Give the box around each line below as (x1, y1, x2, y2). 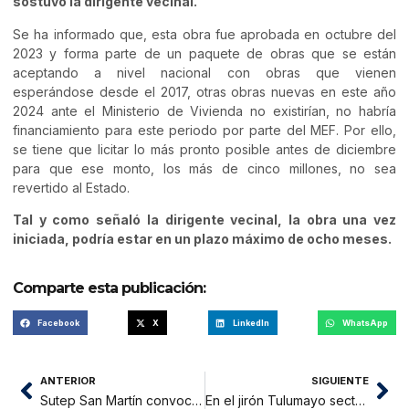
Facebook (37, 318, 79, 329)
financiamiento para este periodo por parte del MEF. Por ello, (13, 121, 396, 138)
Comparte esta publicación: (13, 279, 205, 298)
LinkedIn (232, 318, 269, 329)
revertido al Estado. (13, 179, 130, 195)
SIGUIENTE (311, 374, 369, 388)
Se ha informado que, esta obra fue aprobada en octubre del (13, 26, 396, 42)
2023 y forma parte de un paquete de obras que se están (13, 45, 396, 61)
